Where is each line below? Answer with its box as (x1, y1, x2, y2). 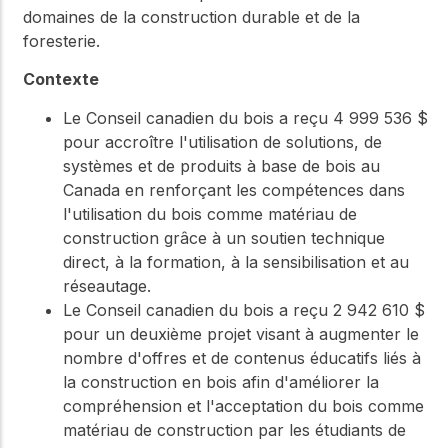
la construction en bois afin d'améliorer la (63, 371, 379, 392)
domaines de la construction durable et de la (23, 7, 360, 28)
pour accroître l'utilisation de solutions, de (63, 131, 382, 152)
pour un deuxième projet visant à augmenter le (63, 323, 419, 344)
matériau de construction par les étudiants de (63, 419, 406, 440)
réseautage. (63, 275, 151, 296)
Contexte (23, 69, 99, 90)
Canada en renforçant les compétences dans (63, 179, 405, 200)
